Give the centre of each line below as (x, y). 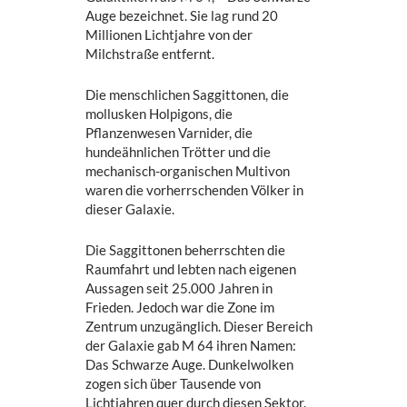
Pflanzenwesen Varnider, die (169, 133)
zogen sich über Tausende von (174, 384)
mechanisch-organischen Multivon (188, 171)
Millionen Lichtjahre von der (169, 35)
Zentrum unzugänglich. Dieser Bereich (199, 327)
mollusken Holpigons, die (159, 114)
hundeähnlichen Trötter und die (179, 152)
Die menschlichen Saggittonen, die (188, 95)
